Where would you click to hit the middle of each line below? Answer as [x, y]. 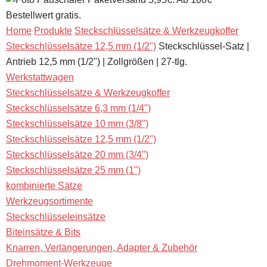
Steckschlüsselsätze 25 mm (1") [73, 170]
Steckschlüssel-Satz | [204, 46]
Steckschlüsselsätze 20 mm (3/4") [77, 155]
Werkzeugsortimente [49, 201]
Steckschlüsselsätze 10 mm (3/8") [77, 124]
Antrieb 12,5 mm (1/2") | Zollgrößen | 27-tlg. [97, 62]
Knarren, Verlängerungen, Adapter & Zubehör [102, 248]
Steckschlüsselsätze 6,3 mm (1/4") [78, 108]
